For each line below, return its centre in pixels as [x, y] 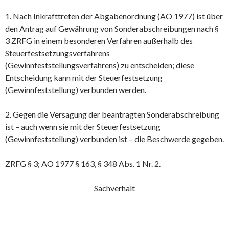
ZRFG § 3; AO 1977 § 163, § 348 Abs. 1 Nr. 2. [83, 163]
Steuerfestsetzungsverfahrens [58, 53]
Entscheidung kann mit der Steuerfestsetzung [84, 77]
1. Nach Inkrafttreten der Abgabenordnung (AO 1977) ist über [114, 16]
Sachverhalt [114, 188]
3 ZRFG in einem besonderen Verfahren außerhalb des [99, 40]
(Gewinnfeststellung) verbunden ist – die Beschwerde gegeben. [114, 139]
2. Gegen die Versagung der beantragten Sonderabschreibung [112, 114]
